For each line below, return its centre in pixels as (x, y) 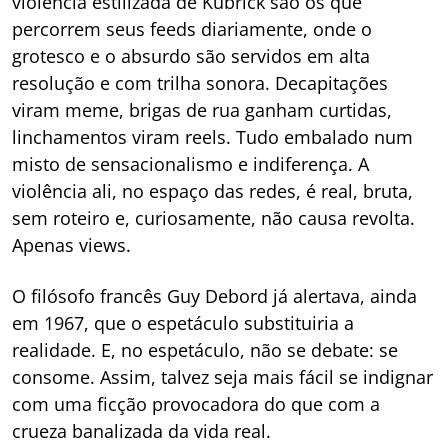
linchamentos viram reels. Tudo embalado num (212, 137)
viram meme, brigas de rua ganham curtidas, (202, 110)
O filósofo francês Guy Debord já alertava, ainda (214, 296)
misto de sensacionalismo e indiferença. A (190, 164)
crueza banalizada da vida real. (141, 431)
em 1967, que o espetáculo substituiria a (183, 323)
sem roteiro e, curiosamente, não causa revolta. (213, 218)
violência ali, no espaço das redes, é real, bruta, (212, 191)
